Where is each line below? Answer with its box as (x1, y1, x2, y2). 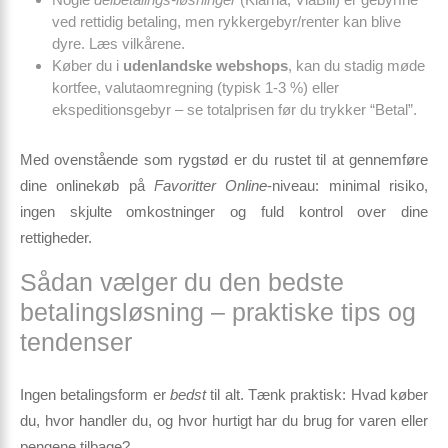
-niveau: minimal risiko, (267, 177, 429, 194)
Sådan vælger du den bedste (20, 268, 344, 296)
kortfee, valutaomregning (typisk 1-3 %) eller (52, 79, 339, 96)
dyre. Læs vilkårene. (52, 35, 185, 52)
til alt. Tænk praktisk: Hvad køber (206, 386, 428, 403)
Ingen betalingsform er (20, 386, 170, 403)
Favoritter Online (154, 177, 268, 194)
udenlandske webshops (123, 57, 288, 74)
